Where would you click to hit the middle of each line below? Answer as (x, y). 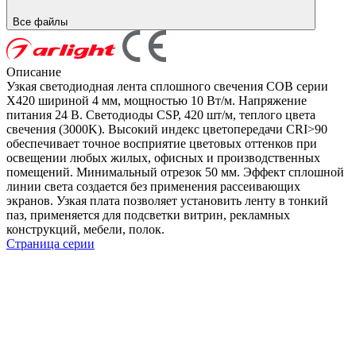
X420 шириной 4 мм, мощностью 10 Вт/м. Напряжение (157, 100)
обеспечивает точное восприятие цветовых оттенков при (162, 143)
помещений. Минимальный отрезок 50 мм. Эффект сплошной (175, 172)
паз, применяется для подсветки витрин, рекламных (148, 215)
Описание (34, 72)
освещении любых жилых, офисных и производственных (163, 157)
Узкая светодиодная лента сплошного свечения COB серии (167, 86)
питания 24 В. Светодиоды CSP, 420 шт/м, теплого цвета (161, 114)
